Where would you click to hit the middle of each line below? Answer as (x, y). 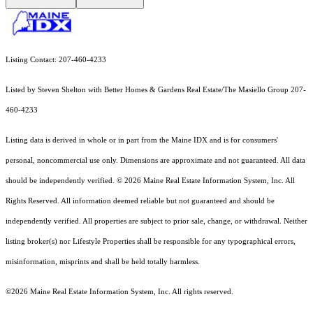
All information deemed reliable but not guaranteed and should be (168, 201)
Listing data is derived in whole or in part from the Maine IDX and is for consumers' (142, 140)
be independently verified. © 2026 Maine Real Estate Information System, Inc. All (162, 181)
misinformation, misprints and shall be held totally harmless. (103, 262)
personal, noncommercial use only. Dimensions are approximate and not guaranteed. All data (155, 161)
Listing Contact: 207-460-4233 (56, 60)
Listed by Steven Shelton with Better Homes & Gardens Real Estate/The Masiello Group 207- (156, 90)
